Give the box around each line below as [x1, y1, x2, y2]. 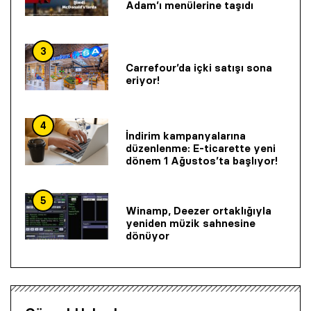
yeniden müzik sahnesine [126, 216, 255, 230]
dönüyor [126, 228, 169, 242]
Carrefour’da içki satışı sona [126, 60, 272, 74]
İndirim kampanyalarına [126, 129, 246, 143]
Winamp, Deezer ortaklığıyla [126, 203, 271, 217]
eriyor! [126, 73, 160, 87]
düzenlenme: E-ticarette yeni [126, 142, 276, 155]
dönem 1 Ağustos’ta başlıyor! [126, 154, 278, 168]
